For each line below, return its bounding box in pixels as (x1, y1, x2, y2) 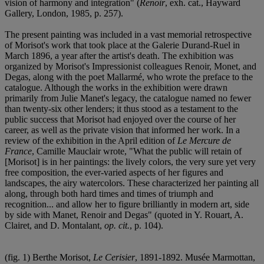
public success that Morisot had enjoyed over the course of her (5, 114, 236, 124)
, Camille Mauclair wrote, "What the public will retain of (32, 146, 242, 156)
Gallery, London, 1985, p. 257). (5, 8, 123, 18)
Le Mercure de (177, 135, 231, 146)
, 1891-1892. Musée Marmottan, (135, 252, 255, 262)
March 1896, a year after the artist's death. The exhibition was (5, 50, 233, 61)
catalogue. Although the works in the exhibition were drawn (5, 82, 227, 93)
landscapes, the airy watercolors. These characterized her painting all (5, 177, 259, 188)
